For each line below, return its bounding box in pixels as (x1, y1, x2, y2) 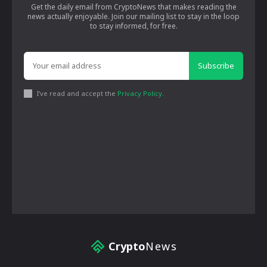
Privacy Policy (117, 89, 162, 98)
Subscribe (198, 60, 234, 72)
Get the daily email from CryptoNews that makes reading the (30, 2, 237, 13)
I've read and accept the (37, 89, 117, 98)
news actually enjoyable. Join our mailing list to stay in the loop (27, 11, 240, 22)
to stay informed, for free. (89, 21, 178, 32)
